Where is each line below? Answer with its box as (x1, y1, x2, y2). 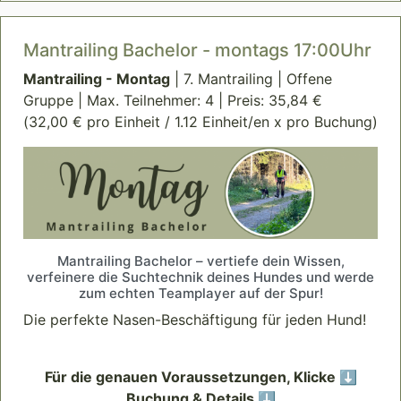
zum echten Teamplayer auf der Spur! (78, 285, 323, 303)
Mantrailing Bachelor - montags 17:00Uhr (23, 39, 371, 62)
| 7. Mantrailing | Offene (170, 70, 332, 89)
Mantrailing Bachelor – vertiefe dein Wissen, (56, 252, 345, 270)
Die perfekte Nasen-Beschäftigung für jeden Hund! (23, 311, 366, 329)
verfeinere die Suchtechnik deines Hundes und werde (27, 269, 374, 286)
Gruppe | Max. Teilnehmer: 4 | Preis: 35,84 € (23, 91, 322, 110)
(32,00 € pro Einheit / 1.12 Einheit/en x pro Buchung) (23, 113, 378, 132)
